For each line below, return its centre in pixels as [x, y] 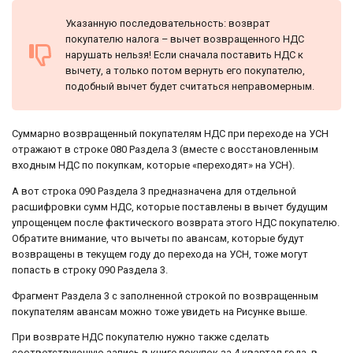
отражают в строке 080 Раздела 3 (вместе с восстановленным [165, 149]
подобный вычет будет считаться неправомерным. [190, 86]
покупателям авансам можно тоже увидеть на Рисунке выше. [160, 311]
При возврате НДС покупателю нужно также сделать [141, 337]
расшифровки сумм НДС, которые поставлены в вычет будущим [170, 206]
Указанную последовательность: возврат [168, 23]
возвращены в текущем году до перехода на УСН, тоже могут [160, 254]
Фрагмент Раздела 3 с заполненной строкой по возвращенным [165, 295]
